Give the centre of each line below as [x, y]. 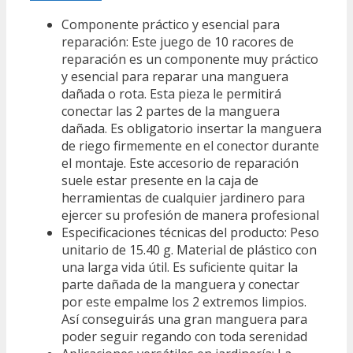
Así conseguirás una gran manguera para [184, 320]
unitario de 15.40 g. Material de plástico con [189, 250]
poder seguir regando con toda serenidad [184, 337]
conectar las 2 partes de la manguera [171, 111]
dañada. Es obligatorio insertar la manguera [191, 129]
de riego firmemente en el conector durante [190, 146]
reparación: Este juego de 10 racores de [178, 42]
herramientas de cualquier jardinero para [183, 198]
